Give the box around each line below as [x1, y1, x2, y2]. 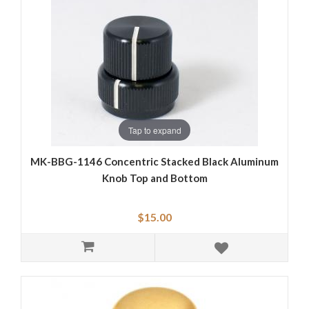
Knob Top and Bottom [101, 172, 208, 185]
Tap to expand [128, 123, 181, 136]
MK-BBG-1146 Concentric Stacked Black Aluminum [30, 155, 279, 168]
